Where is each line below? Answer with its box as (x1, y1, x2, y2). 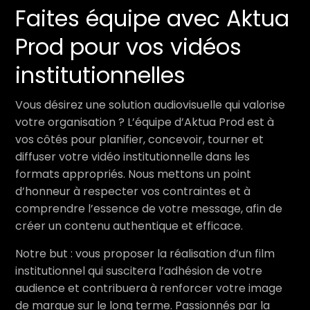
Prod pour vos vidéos (15, 31, 241, 62)
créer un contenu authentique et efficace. (15, 218, 243, 234)
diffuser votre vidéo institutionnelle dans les (15, 149, 250, 165)
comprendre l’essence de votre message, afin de (15, 201, 282, 217)
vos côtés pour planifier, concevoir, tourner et (15, 131, 264, 147)
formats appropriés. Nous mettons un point (15, 166, 251, 182)
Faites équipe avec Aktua (15, 3, 289, 34)
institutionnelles (15, 60, 185, 91)
